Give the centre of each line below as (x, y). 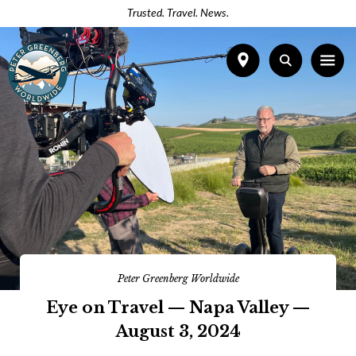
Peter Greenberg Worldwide (178, 279)
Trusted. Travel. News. (178, 14)
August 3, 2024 (178, 331)
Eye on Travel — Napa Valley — (178, 308)
